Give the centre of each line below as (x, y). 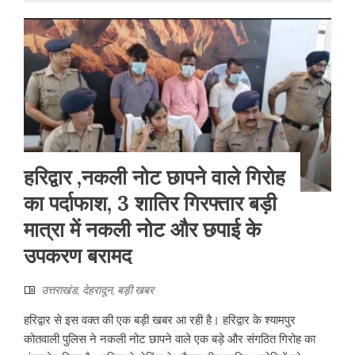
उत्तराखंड (59, 290)
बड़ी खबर (136, 290)
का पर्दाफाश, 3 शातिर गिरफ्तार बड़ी (150, 203)
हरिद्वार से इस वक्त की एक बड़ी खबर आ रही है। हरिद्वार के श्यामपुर (160, 320)
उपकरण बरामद (78, 255)
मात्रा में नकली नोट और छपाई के (142, 229)
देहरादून (97, 290)
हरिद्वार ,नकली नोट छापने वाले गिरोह (155, 177)
